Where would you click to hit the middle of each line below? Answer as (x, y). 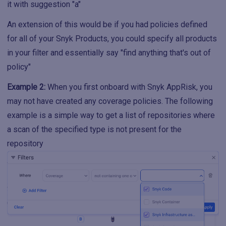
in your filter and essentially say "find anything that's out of (109, 53)
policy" (19, 67)
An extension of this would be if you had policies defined (107, 25)
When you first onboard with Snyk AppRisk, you (129, 87)
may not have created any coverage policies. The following (110, 101)
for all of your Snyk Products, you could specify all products (112, 39)
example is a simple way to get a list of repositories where (111, 116)
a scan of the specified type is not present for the (94, 130)
